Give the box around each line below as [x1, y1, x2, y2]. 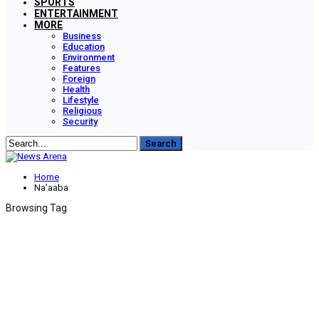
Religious [63, 105, 102, 116]
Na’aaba [34, 182, 68, 193]
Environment [63, 52, 115, 63]
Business [63, 31, 101, 41]
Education [63, 41, 105, 52]
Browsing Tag [6, 202, 67, 214]
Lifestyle [63, 95, 99, 105]
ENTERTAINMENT [34, 8, 118, 19]
